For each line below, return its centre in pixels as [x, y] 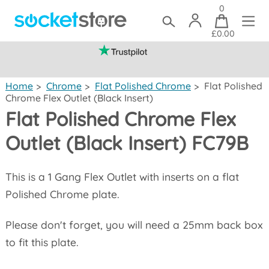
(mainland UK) [195, 65]
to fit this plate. [42, 242]
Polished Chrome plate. [62, 194]
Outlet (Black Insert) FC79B [127, 143]
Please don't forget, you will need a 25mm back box [134, 225]
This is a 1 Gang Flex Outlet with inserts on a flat [122, 177]
